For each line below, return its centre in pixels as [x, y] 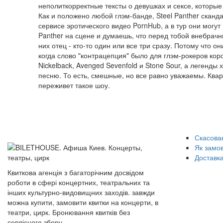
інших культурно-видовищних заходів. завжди [81, 192]
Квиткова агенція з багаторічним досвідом [76, 172]
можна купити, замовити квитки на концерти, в [83, 202]
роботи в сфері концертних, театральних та [79, 182]
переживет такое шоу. [74, 85]
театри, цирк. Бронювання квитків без [69, 212]
